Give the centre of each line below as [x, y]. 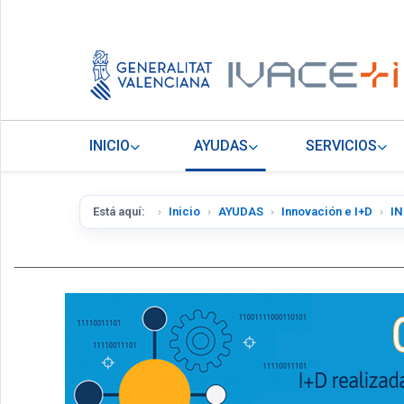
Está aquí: [122, 212]
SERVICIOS [342, 146]
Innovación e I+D [327, 212]
